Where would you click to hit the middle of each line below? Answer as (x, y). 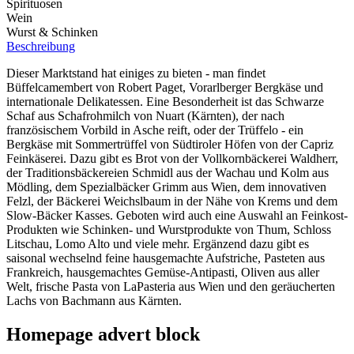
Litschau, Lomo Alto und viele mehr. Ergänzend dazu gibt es (158, 244)
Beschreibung (41, 47)
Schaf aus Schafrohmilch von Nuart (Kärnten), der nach (145, 116)
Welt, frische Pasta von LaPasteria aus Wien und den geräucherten (171, 287)
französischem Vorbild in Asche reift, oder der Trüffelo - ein (155, 130)
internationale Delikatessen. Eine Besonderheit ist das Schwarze (165, 102)
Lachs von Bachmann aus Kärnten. (94, 301)
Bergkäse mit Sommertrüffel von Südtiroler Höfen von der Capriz (170, 145)
